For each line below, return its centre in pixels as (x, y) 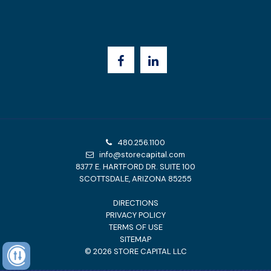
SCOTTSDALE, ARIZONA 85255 (135, 179)
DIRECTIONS (135, 203)
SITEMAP (135, 240)
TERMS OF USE (135, 227)
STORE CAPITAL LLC (149, 252)
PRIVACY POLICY (135, 215)
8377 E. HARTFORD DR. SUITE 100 (135, 167)
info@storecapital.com (139, 155)
